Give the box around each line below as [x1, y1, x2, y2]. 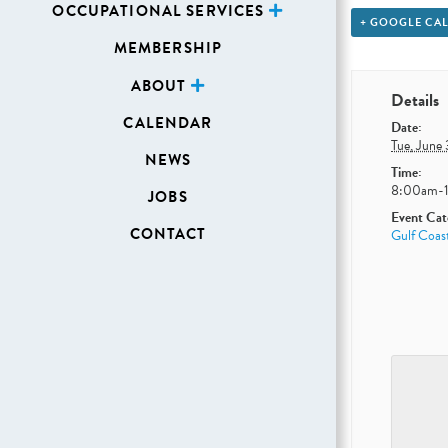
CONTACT [129, 223, 207, 245]
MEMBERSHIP [113, 37, 223, 59]
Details [391, 87, 440, 113]
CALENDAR [123, 112, 213, 134]
